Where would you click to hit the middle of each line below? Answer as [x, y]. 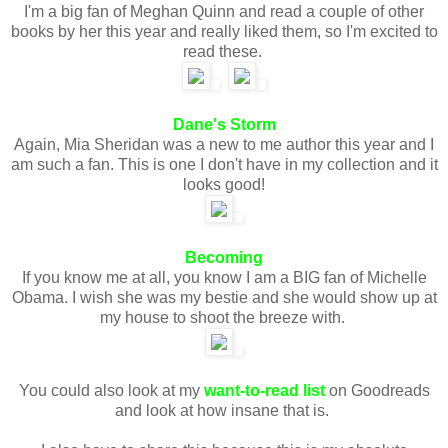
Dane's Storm [224, 124]
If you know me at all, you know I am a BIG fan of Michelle [224, 277]
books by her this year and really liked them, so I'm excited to [224, 31]
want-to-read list [264, 390]
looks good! [224, 184]
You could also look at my [111, 390]
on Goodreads [377, 390]
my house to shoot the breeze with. [224, 317]
